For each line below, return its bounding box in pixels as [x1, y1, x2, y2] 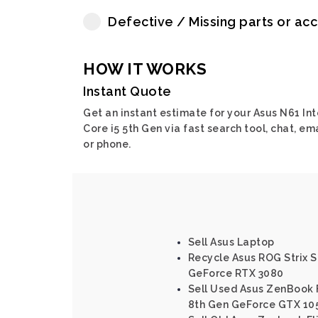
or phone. [83, 138, 131, 150]
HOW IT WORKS [83, 60, 207, 78]
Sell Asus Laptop [187, 236, 275, 248]
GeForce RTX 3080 [187, 268, 284, 279]
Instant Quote [83, 84, 172, 99]
